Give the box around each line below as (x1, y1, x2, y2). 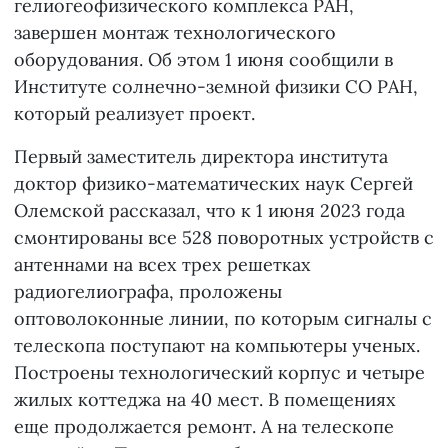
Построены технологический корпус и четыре (14, 361, 425, 385)
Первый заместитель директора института (14, 145, 388, 169)
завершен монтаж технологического (14, 21, 336, 45)
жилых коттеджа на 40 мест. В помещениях (14, 388, 396, 412)
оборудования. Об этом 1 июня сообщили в (14, 48, 393, 72)
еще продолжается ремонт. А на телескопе (14, 415, 394, 439)
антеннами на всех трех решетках (14, 253, 311, 277)
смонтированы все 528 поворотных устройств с (14, 226, 434, 250)
